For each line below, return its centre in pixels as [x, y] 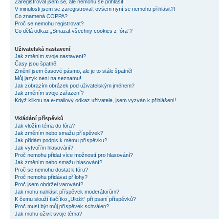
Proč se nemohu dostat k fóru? [51, 170]
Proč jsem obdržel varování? [49, 184]
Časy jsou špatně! [36, 64]
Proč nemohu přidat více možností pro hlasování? [74, 155]
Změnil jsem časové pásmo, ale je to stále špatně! [74, 71]
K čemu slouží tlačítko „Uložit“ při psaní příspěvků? [75, 199]
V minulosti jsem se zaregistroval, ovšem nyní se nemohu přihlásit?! [95, 9]
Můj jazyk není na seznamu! [48, 78]
